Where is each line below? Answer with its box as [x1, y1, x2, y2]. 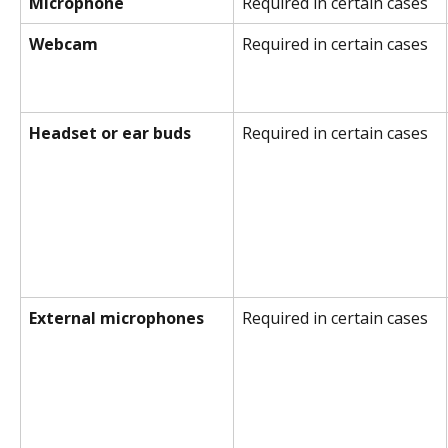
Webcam [29, 33, 98, 56]
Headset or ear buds [29, 122, 191, 145]
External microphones [29, 307, 204, 330]
